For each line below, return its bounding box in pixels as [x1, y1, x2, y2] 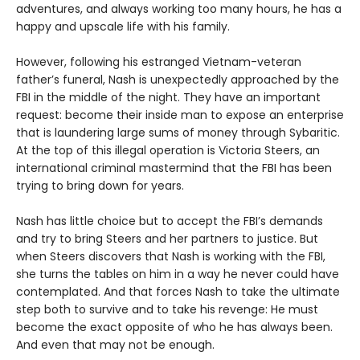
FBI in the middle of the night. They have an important [16, 88, 321, 105]
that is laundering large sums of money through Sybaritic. [16, 124, 340, 141]
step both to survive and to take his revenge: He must [16, 301, 318, 317]
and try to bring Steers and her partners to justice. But [16, 230, 318, 247]
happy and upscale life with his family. [16, 18, 230, 35]
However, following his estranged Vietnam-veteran [16, 53, 301, 70]
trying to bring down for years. [16, 177, 184, 194]
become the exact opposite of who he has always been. [16, 318, 333, 335]
